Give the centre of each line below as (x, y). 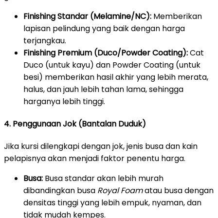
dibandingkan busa (60, 191)
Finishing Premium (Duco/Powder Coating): (106, 53)
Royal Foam (120, 191)
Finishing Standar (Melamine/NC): (87, 16)
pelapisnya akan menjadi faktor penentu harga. (95, 159)
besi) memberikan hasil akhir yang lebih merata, (116, 77)
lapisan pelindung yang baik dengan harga (104, 28)
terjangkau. (45, 40)
